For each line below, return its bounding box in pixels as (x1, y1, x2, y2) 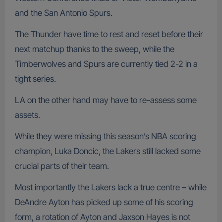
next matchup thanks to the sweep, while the (14, 44, 174, 54)
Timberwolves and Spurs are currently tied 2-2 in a (14, 58, 198, 69)
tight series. (14, 73, 56, 84)
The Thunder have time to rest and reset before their (14, 29, 203, 39)
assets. (14, 110, 40, 120)
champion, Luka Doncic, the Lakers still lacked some (14, 146, 201, 156)
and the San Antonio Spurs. (14, 7, 112, 18)
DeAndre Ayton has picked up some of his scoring (14, 197, 193, 207)
